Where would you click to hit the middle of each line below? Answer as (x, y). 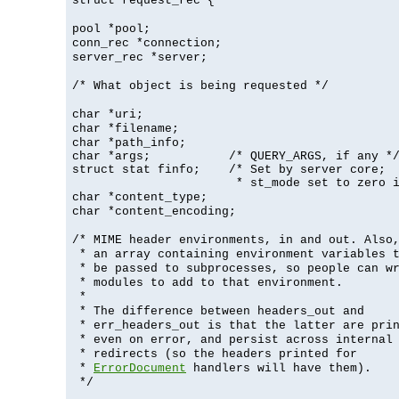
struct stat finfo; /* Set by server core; (229, 169)
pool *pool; (111, 28)
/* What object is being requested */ (200, 85)
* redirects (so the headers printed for (215, 354)
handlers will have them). (279, 368)
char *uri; (108, 114)
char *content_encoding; (154, 211)
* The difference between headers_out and (218, 311)
